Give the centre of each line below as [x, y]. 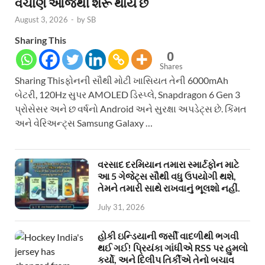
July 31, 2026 [121, 207]
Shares [171, 66]
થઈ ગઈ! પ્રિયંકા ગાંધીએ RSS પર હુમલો [173, 247]
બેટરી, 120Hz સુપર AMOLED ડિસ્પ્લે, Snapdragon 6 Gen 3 [127, 94]
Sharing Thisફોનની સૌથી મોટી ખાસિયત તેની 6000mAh [122, 80]
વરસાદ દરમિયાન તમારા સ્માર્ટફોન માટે [168, 164]
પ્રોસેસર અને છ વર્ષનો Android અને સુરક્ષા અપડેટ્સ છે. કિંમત [131, 108]
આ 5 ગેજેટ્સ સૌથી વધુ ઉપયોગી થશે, [167, 176]
